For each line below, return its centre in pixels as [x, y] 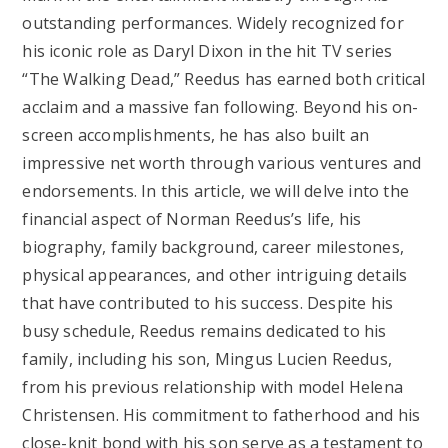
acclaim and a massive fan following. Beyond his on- [220, 107]
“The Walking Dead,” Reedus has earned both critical [224, 79]
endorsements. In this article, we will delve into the [216, 191]
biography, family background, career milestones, [213, 247]
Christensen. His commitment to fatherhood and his [221, 415]
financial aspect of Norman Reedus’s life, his [192, 219]
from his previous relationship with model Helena [213, 387]
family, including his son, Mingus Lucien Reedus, [207, 359]
